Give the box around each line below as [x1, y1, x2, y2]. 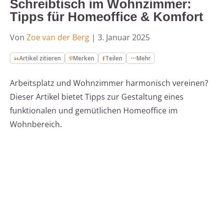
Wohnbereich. [10, 119, 62, 130]
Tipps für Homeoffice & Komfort [10, 9, 203, 25]
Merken [73, 54, 95, 63]
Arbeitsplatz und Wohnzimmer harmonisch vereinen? [10, 78, 208, 89]
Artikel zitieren [19, 54, 61, 63]
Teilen [105, 54, 123, 63]
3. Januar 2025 [98, 32, 150, 43]
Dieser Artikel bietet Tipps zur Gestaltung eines [10, 91, 184, 103]
